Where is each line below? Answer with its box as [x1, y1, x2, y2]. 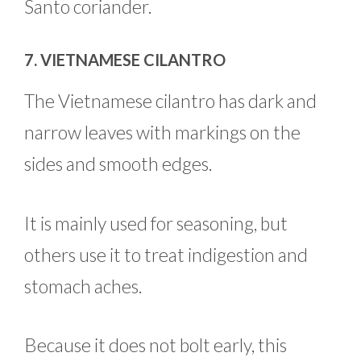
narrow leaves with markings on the [24, 121, 301, 144]
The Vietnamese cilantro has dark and [24, 89, 317, 113]
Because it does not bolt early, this [24, 334, 287, 357]
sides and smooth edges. [24, 152, 213, 176]
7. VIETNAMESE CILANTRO [24, 50, 226, 70]
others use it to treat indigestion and [24, 243, 308, 266]
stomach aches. [24, 274, 143, 297]
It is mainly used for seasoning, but [24, 211, 288, 234]
